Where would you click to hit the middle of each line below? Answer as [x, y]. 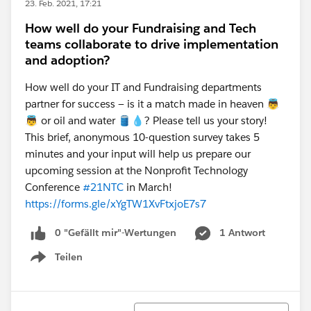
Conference [54, 187]
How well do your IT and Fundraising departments [143, 87]
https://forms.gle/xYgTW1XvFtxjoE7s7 [116, 204]
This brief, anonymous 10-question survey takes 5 [142, 137]
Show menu [55, 264]
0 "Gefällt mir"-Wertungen [116, 233]
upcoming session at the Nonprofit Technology [136, 170]
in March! [148, 187]
